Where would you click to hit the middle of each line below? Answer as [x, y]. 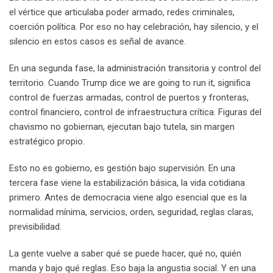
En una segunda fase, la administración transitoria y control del [135, 68]
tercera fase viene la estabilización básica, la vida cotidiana [127, 183]
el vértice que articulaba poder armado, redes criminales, [122, 12]
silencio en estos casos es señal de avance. [97, 41]
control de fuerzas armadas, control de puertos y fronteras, [129, 97]
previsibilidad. [35, 226]
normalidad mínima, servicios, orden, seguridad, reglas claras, [131, 212]
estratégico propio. [47, 141]
